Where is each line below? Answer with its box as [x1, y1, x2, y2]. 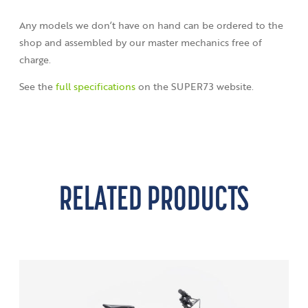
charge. [19, 52, 51, 67]
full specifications [56, 79, 135, 94]
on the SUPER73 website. [135, 79, 254, 94]
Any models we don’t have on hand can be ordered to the [19, 18, 283, 33]
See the [19, 79, 56, 94]
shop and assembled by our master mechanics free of [19, 35, 262, 50]
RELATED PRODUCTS [59, 184, 249, 219]
